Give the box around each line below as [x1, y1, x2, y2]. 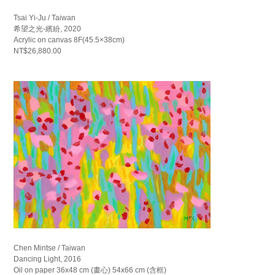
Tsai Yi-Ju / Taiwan [14, 14, 76, 23]
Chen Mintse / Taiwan [14, 244, 86, 253]
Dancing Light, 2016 [14, 255, 82, 264]
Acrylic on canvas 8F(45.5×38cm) [14, 36, 125, 45]
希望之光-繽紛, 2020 [14, 25, 82, 34]
